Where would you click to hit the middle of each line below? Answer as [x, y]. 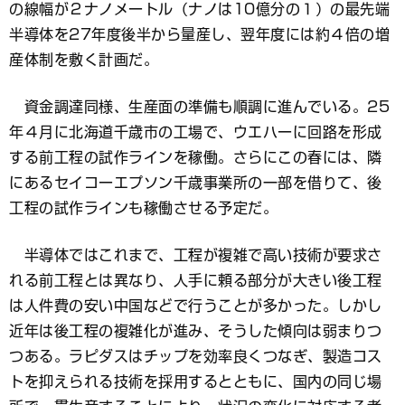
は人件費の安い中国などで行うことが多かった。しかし [196, 306]
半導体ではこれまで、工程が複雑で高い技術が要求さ [196, 255]
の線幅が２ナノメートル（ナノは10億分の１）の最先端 [199, 9]
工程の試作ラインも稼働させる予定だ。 [143, 208]
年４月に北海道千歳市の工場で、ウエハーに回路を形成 [196, 132]
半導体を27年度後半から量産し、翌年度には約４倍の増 [199, 34]
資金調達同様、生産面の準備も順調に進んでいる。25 [199, 107]
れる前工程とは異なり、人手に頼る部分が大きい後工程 [196, 280]
